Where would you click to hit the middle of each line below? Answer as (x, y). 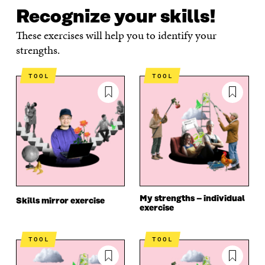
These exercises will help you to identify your (116, 35)
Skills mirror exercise (60, 201)
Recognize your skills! (116, 17)
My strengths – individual (193, 199)
